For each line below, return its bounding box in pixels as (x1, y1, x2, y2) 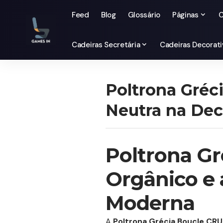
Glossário (127, 10, 160, 20)
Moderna (106, 191, 195, 215)
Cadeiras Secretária (72, 40, 140, 50)
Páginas (172, 10, 199, 20)
